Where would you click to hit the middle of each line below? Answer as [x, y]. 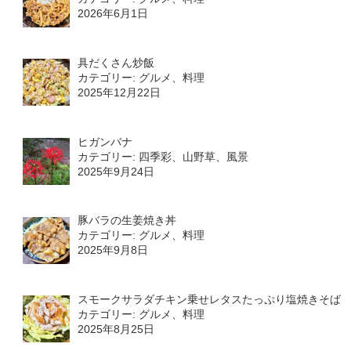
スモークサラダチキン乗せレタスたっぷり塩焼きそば [210, 300]
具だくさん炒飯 [116, 63]
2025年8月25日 [116, 329]
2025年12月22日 [119, 93]
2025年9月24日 [116, 171]
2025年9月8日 [113, 250]
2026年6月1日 [113, 14]
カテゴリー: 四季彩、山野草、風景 [163, 156]
